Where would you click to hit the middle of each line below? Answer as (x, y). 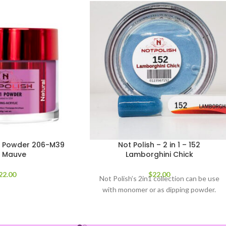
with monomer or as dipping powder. (159, 189)
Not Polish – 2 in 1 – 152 (159, 145)
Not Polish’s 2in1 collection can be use (159, 178)
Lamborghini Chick (159, 154)
